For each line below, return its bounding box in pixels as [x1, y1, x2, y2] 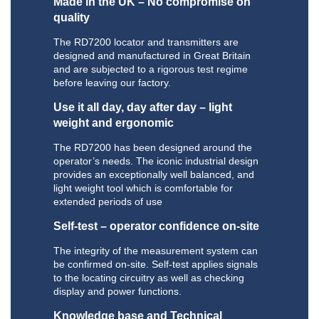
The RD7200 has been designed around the [53, 142, 252, 154]
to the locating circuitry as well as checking [53, 272, 244, 284]
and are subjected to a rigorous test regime [53, 63, 248, 75]
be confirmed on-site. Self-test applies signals [53, 258, 258, 271]
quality [53, 11, 90, 24]
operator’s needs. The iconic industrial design [53, 155, 258, 167]
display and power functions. [53, 286, 182, 298]
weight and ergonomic [53, 117, 174, 130]
